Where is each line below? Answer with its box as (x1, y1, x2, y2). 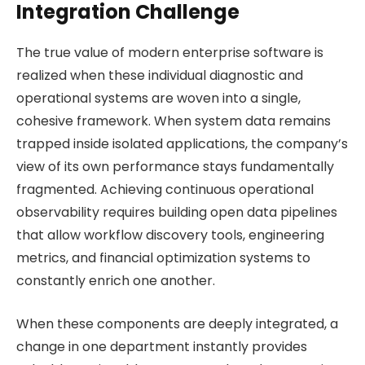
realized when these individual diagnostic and (16, 66, 303, 86)
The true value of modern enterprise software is (16, 43, 323, 63)
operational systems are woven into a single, (16, 89, 301, 108)
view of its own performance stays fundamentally (16, 157, 334, 177)
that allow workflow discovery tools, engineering (16, 226, 324, 245)
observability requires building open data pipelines (16, 203, 337, 222)
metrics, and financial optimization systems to (16, 248, 310, 268)
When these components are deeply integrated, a (16, 314, 338, 333)
